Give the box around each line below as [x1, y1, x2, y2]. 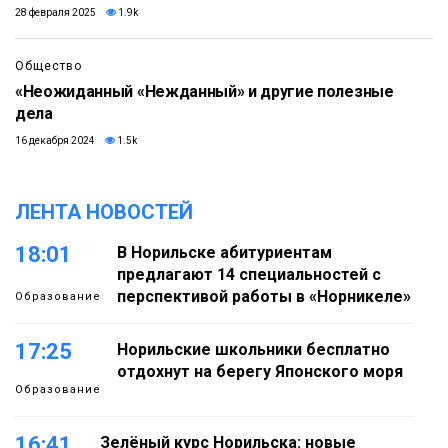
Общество [15, 59, 82, 74]
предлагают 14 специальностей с [117, 265, 381, 285]
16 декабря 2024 [15, 135, 95, 147]
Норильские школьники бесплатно [117, 340, 390, 360]
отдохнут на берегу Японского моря [117, 362, 403, 382]
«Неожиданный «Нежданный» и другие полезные [15, 82, 394, 102]
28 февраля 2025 [15, 7, 96, 19]
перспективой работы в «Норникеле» [117, 287, 411, 307]
